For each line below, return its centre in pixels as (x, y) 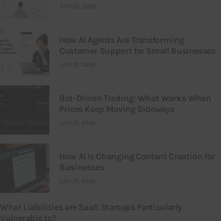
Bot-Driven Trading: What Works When (135, 98)
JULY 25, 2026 (78, 7)
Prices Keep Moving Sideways (117, 109)
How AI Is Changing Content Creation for (137, 156)
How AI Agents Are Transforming (122, 40)
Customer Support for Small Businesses (137, 51)
